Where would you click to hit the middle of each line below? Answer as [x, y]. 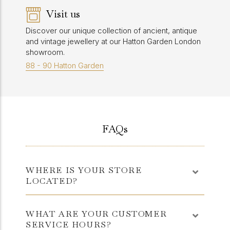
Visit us [63, 14]
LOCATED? [56, 181]
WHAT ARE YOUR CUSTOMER [97, 214]
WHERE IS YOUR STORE [84, 170]
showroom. [45, 52]
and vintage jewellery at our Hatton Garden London [113, 41]
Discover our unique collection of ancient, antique [111, 31]
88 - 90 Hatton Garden [65, 65]
